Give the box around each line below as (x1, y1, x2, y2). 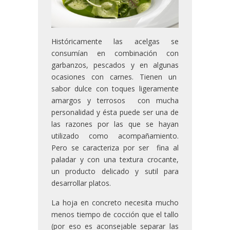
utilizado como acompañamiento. (51, 131, 179, 141)
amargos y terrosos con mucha (51, 95, 179, 106)
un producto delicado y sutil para (51, 166, 179, 177)
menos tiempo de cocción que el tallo (51, 209, 179, 220)
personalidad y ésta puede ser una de (51, 107, 179, 118)
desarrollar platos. (51, 178, 111, 188)
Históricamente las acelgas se (51, 36, 179, 47)
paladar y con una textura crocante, (51, 155, 179, 165)
